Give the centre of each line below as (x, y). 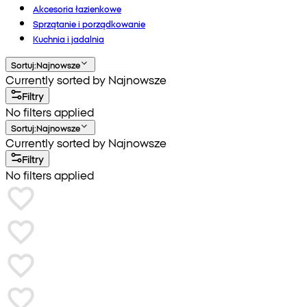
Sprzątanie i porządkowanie (89, 23)
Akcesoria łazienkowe (77, 8)
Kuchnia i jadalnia (69, 38)
